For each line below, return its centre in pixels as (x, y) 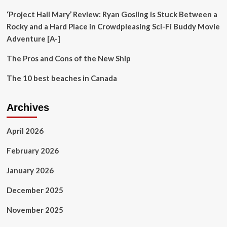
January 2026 (30, 170)
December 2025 (35, 190)
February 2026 (32, 150)
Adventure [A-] (33, 39)
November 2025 (35, 210)
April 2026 (25, 131)
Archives (28, 107)
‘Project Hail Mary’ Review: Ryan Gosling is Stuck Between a (112, 14)
